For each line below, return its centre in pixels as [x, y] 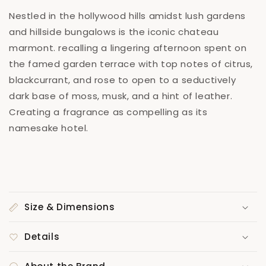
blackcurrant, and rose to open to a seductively [123, 80]
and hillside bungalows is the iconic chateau [114, 32]
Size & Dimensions [70, 207]
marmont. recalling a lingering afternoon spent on [128, 48]
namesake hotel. [49, 128]
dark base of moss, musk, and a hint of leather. [121, 96]
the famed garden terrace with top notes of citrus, [131, 64]
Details [42, 237]
